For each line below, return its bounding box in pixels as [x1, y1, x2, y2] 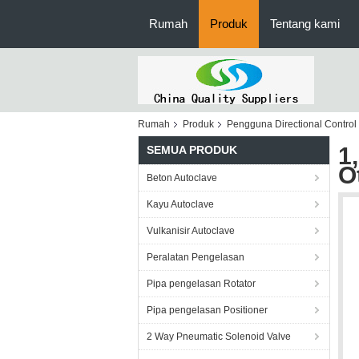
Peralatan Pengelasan [147, 252, 244, 263]
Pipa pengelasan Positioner [147, 305, 268, 316]
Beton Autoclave [147, 172, 217, 184]
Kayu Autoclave [147, 199, 214, 210]
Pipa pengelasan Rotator [147, 278, 256, 289]
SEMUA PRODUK [147, 143, 237, 156]
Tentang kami [270, 17, 340, 30]
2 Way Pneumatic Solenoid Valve [147, 331, 291, 342]
